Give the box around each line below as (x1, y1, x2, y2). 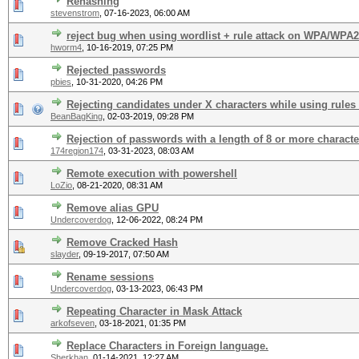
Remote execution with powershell (67, 167, 237, 179)
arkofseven (50, 318, 95, 328)
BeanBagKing (50, 111, 103, 121)
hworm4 (50, 42, 82, 52)
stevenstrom (50, 8, 99, 18)
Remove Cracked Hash (67, 236, 178, 248)
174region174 (50, 146, 103, 155)
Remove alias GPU (67, 202, 159, 214)
